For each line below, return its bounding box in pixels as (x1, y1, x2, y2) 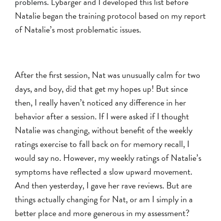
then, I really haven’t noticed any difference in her (15, 95, 186, 109)
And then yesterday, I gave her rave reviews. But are (15, 178, 192, 192)
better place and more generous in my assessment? (15, 206, 189, 220)
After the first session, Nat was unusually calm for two (15, 68, 200, 81)
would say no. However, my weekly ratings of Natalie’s (15, 150, 201, 164)
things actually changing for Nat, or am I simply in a (15, 192, 193, 206)
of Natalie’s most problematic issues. (15, 22, 141, 36)
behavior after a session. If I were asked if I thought (15, 109, 189, 123)
